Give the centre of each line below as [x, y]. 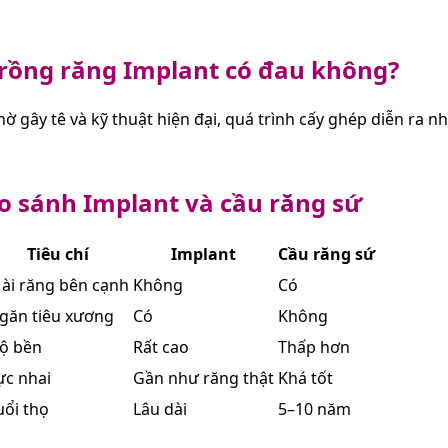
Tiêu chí [58, 253]
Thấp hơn [314, 346]
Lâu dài [160, 408]
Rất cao [161, 346]
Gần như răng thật [203, 377]
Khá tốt [305, 377]
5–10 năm [314, 408]
